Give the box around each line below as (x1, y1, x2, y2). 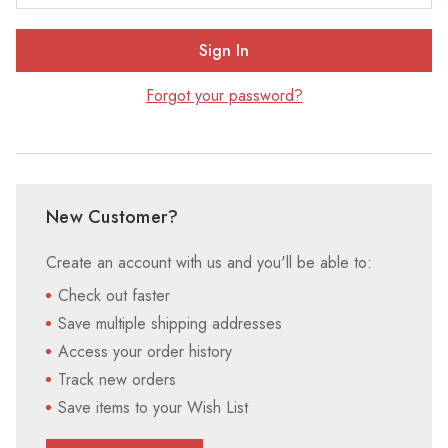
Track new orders (58, 368, 176, 391)
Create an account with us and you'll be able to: (46, 251, 372, 274)
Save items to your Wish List (58, 396, 248, 419)
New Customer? (46, 204, 179, 230)
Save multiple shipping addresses (58, 312, 282, 335)
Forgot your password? (145, 84, 303, 107)
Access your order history (58, 340, 232, 363)
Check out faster (58, 284, 170, 307)
